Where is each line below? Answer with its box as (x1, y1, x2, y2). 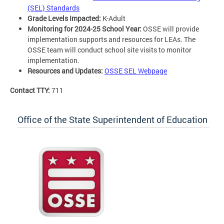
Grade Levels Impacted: (27, 13, 102, 23)
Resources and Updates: (27, 66, 103, 76)
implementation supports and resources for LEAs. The (27, 34, 195, 44)
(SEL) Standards (27, 3, 79, 13)
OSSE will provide (141, 24, 199, 34)
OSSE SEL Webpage (104, 66, 167, 76)
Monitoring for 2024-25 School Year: (27, 24, 141, 34)
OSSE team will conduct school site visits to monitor (27, 45, 191, 55)
